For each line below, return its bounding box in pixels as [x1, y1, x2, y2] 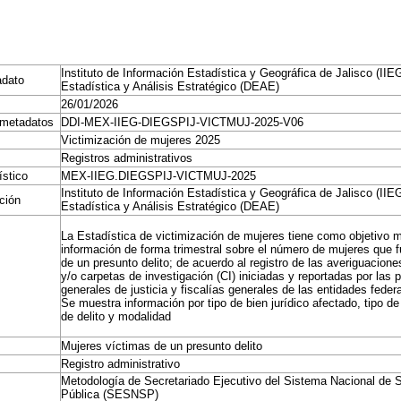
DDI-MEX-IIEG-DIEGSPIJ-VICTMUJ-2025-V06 [61, 115, 304, 129]
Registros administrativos [61, 151, 193, 165]
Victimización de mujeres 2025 [61, 133, 221, 147]
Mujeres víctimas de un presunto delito [61, 339, 263, 353]
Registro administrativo [61, 357, 181, 371]
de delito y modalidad [61, 310, 172, 323]
